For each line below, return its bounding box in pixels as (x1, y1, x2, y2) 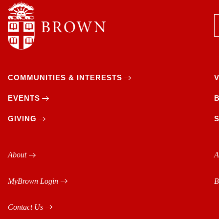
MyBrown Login (8, 176, 58, 185)
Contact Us (8, 202, 43, 211)
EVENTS (8, 94, 40, 103)
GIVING (8, 114, 37, 123)
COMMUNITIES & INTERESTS (8, 73, 122, 82)
